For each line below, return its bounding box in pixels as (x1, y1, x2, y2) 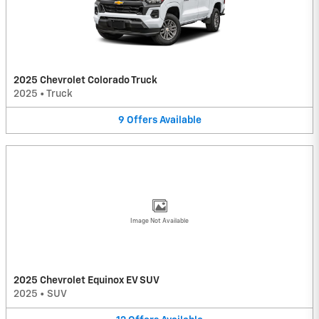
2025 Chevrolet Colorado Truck (14, 75, 157, 85)
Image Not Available (130, 218, 189, 225)
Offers (126, 115, 157, 125)
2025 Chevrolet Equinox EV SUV (14, 276, 159, 286)
